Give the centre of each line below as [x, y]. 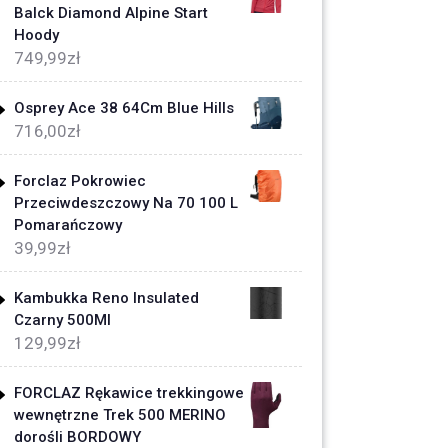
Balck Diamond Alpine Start [111, 13]
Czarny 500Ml [62, 320]
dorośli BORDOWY [77, 437]
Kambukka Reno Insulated [106, 298]
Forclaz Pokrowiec [80, 181]
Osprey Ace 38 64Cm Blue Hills [124, 108]
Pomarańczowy [68, 225]
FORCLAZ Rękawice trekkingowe [129, 393]
